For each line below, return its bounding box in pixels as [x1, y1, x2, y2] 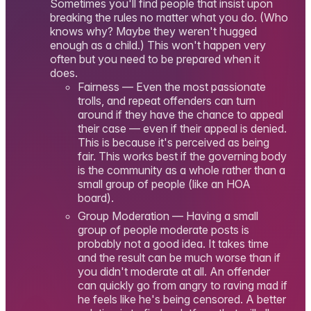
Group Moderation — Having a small [78, 209, 258, 224]
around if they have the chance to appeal [78, 107, 283, 121]
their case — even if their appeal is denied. [78, 121, 287, 135]
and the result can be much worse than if [78, 251, 280, 265]
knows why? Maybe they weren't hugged [50, 24, 257, 38]
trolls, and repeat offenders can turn [78, 93, 255, 108]
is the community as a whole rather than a [78, 162, 285, 177]
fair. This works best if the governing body [78, 149, 287, 163]
